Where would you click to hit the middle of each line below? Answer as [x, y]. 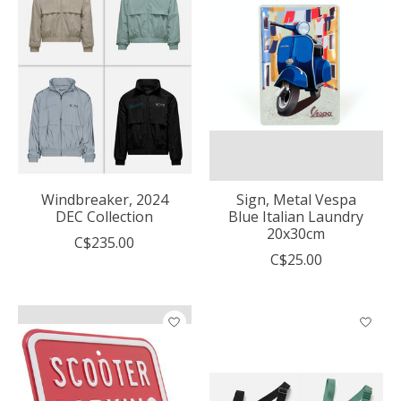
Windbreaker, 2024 [104, 199]
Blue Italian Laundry [296, 216]
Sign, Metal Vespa [296, 199]
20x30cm [296, 233]
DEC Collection [105, 216]
